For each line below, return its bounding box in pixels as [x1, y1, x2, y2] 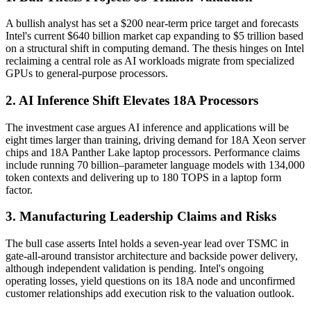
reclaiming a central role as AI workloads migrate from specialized [6, 55, 294, 67]
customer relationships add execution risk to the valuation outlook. [6, 287, 294, 300]
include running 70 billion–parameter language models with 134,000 [6, 158, 305, 171]
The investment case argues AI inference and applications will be [6, 121, 289, 133]
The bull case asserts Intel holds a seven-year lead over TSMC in [6, 237, 289, 250]
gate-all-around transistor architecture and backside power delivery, [6, 250, 298, 262]
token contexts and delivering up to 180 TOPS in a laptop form [6, 171, 281, 183]
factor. [6, 183, 33, 196]
